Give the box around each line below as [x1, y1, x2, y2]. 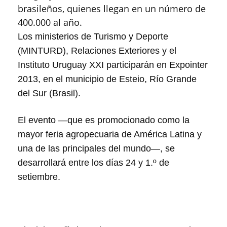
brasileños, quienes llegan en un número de [18, 3, 206, 15]
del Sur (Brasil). [18, 88, 81, 98]
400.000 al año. [18, 16, 82, 28]
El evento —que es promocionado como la [18, 115, 190, 125]
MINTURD [21, 46, 63, 56]
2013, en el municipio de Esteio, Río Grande [18, 74, 197, 84]
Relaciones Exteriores [71, 46, 162, 56]
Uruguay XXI [52, 60, 104, 70]
